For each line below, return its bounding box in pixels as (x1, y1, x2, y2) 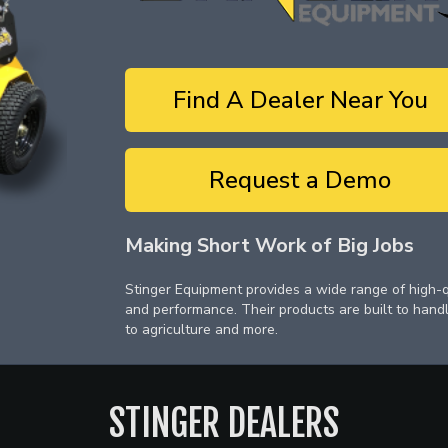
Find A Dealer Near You (172, 84, 428, 116)
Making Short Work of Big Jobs (125, 232, 414, 259)
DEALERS (220, 401, 339, 446)
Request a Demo (209, 164, 391, 196)
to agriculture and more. (125, 320, 278, 339)
